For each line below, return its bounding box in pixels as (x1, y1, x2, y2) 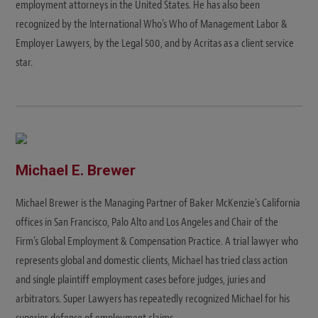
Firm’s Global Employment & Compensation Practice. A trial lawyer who (16, 234, 298, 248)
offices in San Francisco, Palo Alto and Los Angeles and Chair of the (16, 214, 278, 229)
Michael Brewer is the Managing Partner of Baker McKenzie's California (16, 195, 300, 210)
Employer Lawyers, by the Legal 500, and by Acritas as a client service (16, 35, 294, 50)
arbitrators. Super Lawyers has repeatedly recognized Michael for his (16, 291, 290, 306)
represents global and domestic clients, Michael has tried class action (16, 253, 287, 268)
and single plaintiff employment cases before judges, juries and (16, 272, 265, 287)
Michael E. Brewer (16, 161, 136, 179)
